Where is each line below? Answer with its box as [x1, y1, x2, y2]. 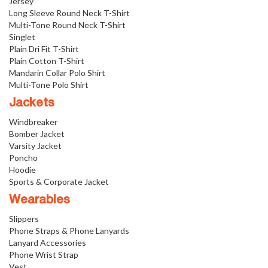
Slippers [9, 214, 39, 224]
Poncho [9, 153, 38, 163]
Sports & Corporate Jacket [9, 176, 109, 187]
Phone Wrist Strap [9, 249, 78, 260]
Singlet [9, 32, 35, 42]
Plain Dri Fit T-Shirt [9, 44, 79, 54]
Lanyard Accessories [9, 237, 86, 248]
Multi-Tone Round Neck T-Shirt [9, 20, 126, 30]
